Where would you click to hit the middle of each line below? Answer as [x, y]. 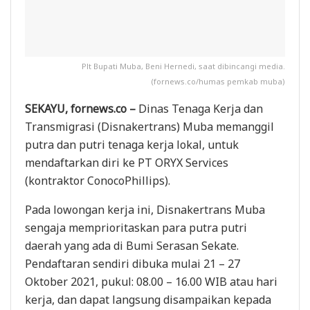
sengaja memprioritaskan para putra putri [136, 228]
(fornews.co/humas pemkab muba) [218, 82]
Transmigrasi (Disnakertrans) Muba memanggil [149, 127]
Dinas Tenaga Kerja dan [199, 109]
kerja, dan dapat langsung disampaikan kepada [148, 300]
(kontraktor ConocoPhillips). [98, 181]
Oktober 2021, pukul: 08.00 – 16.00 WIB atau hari [151, 282]
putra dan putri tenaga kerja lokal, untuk [132, 145]
